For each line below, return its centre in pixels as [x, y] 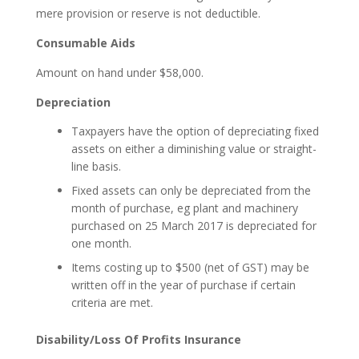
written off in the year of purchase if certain [183, 284]
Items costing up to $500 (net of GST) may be [190, 267]
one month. [101, 243]
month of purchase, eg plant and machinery [184, 208]
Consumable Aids [85, 42]
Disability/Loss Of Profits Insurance [138, 339]
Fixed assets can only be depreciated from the [191, 190]
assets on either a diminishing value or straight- [194, 148]
